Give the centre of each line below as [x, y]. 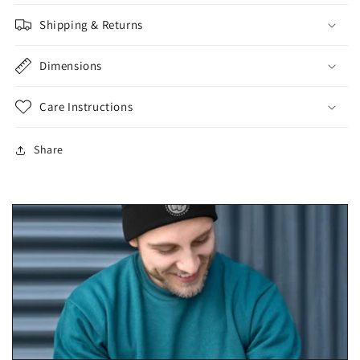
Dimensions [71, 66]
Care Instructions [86, 107]
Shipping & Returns [91, 25]
